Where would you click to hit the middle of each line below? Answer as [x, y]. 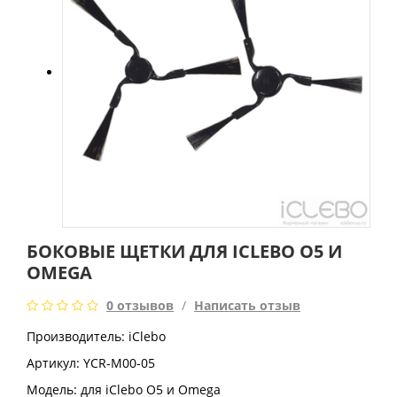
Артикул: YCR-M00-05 [91, 362]
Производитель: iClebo [96, 336]
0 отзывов [140, 305]
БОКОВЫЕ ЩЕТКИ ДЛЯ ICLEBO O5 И [184, 251]
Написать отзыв [247, 305]
